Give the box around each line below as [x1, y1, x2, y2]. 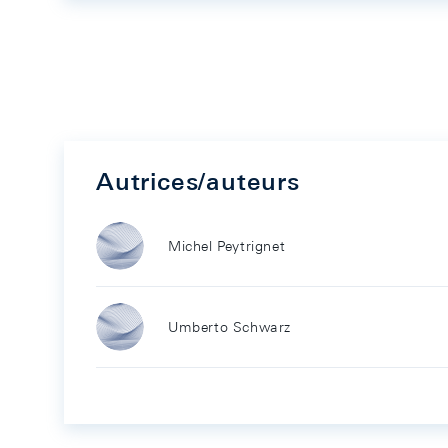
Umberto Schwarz [168, 319, 291, 335]
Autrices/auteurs [96, 167, 300, 195]
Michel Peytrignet [168, 238, 286, 254]
